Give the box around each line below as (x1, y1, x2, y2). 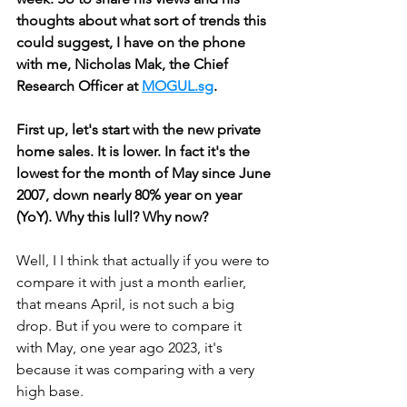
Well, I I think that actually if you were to (16, 252, 273, 269)
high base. (16, 382, 87, 400)
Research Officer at (16, 77, 142, 94)
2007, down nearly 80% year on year (16, 186, 245, 203)
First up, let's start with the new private (16, 121, 264, 138)
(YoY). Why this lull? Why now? (16, 208, 208, 225)
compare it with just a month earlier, (16, 273, 250, 291)
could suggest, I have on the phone (16, 34, 249, 51)
